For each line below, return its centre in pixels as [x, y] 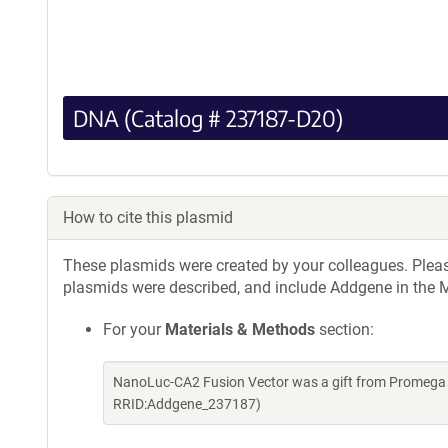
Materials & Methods [240, 329]
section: [344, 329]
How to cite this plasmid [148, 217]
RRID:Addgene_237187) [187, 403]
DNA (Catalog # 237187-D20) [208, 117]
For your [134, 329]
